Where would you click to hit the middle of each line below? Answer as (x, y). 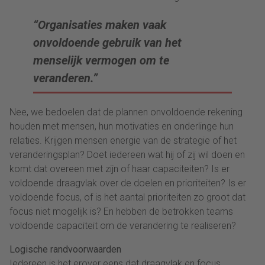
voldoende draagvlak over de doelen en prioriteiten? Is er (128, 183)
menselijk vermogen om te (101, 61)
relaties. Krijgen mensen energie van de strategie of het (123, 141)
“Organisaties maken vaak (100, 25)
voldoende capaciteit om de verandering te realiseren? (123, 226)
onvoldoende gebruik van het (107, 43)
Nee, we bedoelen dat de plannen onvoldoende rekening (126, 112)
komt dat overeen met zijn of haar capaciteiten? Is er (119, 169)
